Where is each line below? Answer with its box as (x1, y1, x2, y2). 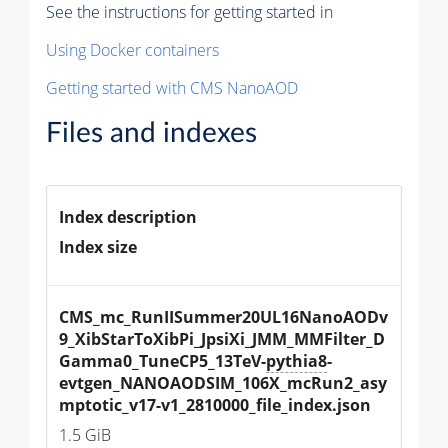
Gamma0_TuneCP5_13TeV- (59, 349, 266, 372)
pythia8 (266, 349, 327, 372)
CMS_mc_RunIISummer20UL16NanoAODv (59, 305, 388, 328)
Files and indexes (46, 118, 257, 147)
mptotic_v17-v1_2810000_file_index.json (59, 393, 371, 416)
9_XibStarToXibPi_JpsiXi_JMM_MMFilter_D (59, 327, 385, 350)
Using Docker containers (46, 38, 219, 61)
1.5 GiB (59, 423, 111, 446)
